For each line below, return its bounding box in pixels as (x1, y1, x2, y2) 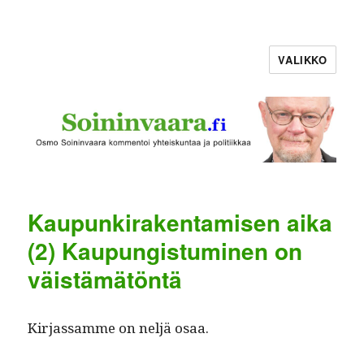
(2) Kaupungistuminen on (28, 233, 303, 267)
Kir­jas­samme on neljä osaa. (28, 318, 210, 337)
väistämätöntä (28, 262, 183, 296)
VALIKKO (278, 52, 327, 67)
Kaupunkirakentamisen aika (28, 205, 333, 239)
